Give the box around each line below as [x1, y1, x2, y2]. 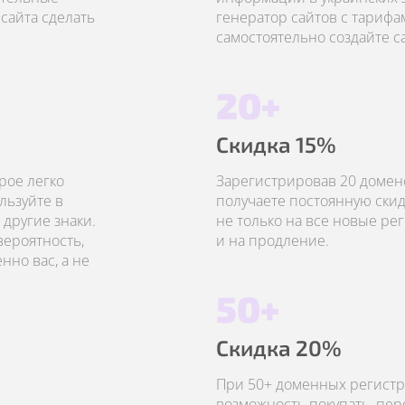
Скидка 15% [216, 131, 336, 157]
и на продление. [216, 231, 329, 250]
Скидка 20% [216, 334, 342, 361]
